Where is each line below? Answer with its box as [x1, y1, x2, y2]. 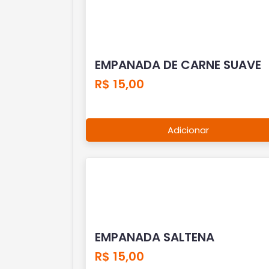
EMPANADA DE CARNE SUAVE [94, 56, 261, 73]
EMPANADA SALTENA [94, 228, 214, 246]
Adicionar [168, 123, 210, 136]
